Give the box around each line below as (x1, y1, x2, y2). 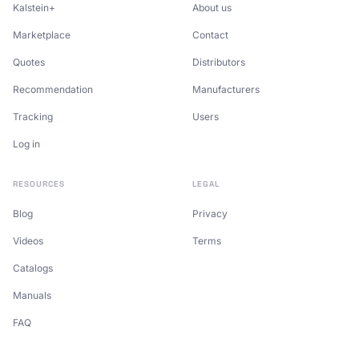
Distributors (192, 56, 245, 68)
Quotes (13, 56, 45, 68)
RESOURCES (13, 179, 65, 189)
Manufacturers (192, 83, 260, 95)
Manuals (13, 289, 51, 301)
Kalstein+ (13, 2, 55, 14)
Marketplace (13, 29, 71, 41)
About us (192, 2, 232, 14)
